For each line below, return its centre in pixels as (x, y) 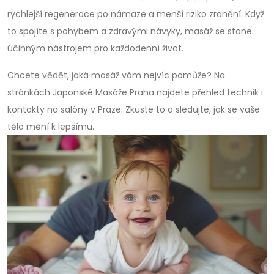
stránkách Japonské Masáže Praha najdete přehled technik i (135, 92)
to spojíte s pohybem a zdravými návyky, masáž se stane (130, 31)
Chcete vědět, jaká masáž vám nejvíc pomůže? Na (116, 75)
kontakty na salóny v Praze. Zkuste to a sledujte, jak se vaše (134, 109)
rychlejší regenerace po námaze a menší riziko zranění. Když (136, 14)
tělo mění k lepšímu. (51, 127)
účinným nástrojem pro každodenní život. (95, 48)
